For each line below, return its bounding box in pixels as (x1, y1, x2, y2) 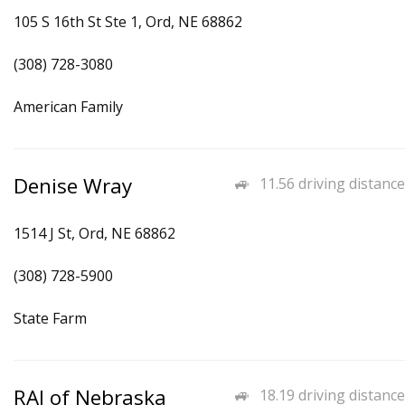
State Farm (14, 308, 87, 328)
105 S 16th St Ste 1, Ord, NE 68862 (14, 12, 242, 32)
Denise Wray (14, 172, 132, 200)
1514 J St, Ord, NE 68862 (14, 223, 175, 243)
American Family (14, 97, 123, 117)
